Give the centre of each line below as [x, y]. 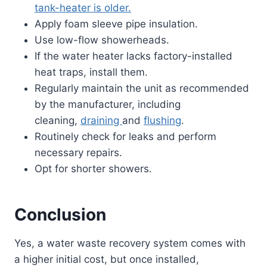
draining [101, 121]
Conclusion [60, 215]
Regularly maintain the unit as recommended [142, 89]
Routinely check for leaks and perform [125, 137]
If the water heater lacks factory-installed [133, 56]
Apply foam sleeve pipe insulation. [116, 24]
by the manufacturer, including [108, 105]
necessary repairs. [78, 153]
